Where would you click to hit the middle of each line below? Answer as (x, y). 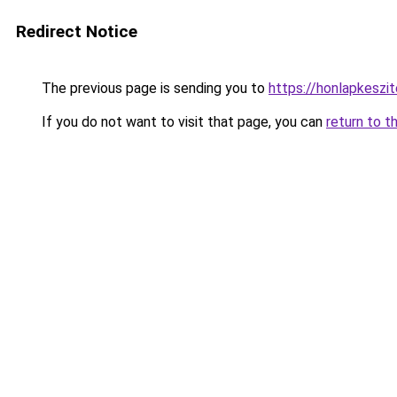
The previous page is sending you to (153, 88)
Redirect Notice (77, 31)
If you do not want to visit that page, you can (182, 122)
